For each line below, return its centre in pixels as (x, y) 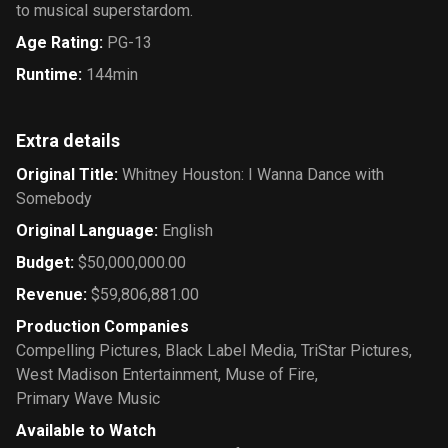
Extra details (68, 140)
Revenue (49, 294)
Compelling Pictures (87, 350)
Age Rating (57, 42)
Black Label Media (229, 350)
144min (112, 74)
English (187, 230)
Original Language (85, 230)
